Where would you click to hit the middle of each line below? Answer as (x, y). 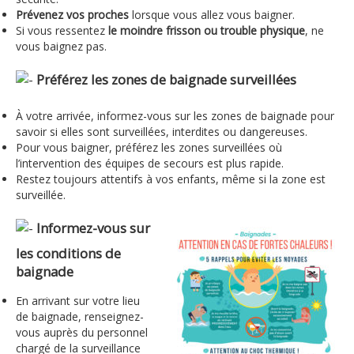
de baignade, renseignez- (80, 317)
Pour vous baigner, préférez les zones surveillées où (149, 148)
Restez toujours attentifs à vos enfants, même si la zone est (171, 179)
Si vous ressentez (62, 31)
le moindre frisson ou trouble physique (207, 31)
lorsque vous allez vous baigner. (212, 15)
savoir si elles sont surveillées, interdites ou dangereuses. (162, 132)
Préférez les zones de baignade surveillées (166, 80)
